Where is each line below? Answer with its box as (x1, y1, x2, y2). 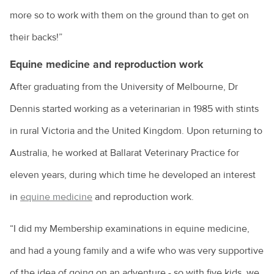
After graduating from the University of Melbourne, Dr (10, 81, 238, 94)
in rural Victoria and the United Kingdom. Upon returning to (10, 125, 262, 138)
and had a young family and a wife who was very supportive (10, 245, 264, 257)
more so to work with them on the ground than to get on (10, 9, 249, 22)
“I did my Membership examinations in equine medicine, (10, 223, 250, 235)
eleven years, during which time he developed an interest (10, 169, 256, 182)
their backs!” (10, 31, 62, 44)
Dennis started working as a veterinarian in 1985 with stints (10, 103, 259, 116)
